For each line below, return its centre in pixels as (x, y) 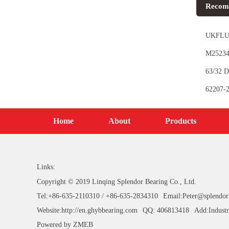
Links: (46, 167)
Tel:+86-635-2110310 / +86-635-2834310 (97, 196)
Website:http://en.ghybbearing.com (87, 210)
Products (181, 121)
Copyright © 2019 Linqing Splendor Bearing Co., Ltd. (117, 181)
